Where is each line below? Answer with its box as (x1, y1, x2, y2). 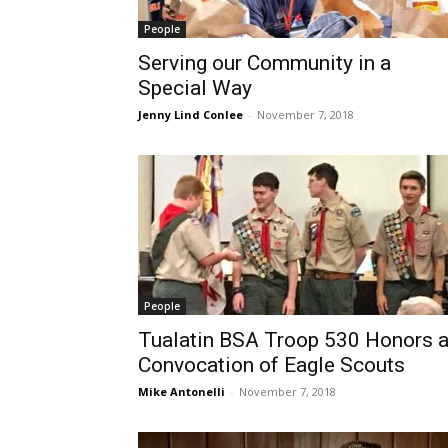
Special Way (138, 76, 252, 100)
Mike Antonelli (138, 384, 225, 399)
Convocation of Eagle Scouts (138, 353, 405, 377)
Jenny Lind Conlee (138, 107, 243, 122)
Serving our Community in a (138, 51, 391, 75)
